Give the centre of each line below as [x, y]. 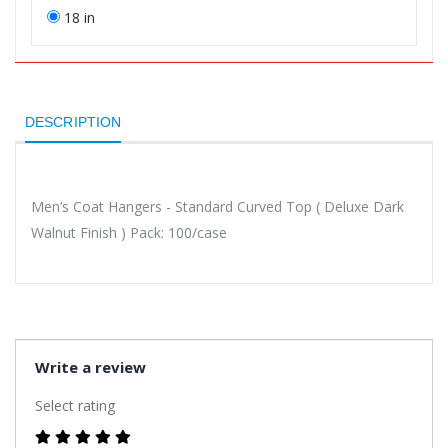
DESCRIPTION [73, 121]
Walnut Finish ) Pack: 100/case [129, 232]
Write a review [90, 366]
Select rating [75, 405]
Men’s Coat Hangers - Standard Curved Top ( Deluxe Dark [217, 206]
